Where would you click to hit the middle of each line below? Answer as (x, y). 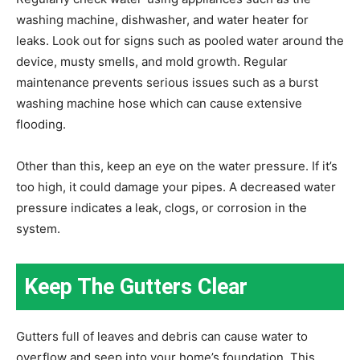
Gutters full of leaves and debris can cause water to (162, 336)
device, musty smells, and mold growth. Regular (152, 61)
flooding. (41, 124)
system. (38, 228)
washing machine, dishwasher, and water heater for (162, 19)
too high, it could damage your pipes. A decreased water (176, 186)
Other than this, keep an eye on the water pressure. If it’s (177, 166)
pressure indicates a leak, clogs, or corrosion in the (162, 207)
